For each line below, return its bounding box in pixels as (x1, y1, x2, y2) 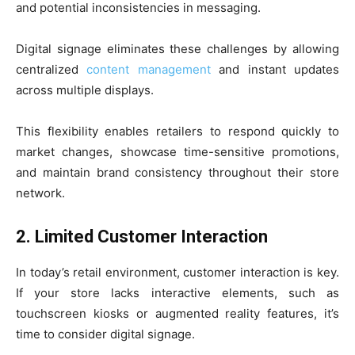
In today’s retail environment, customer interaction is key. (16, 265, 339, 280)
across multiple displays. (16, 82, 154, 97)
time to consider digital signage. (16, 326, 195, 342)
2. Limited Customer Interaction (16, 227, 268, 246)
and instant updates (210, 62, 340, 77)
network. (16, 185, 65, 200)
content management (86, 62, 211, 77)
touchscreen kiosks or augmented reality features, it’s (16, 306, 339, 321)
